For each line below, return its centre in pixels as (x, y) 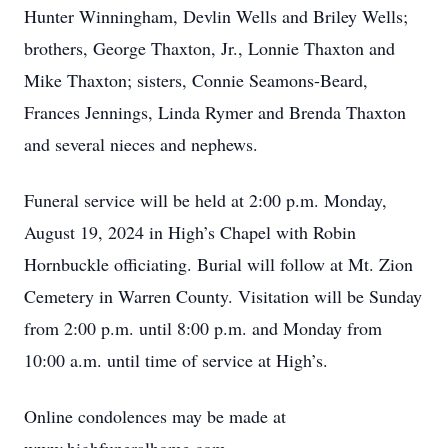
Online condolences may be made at (155, 416)
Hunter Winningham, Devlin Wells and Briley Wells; (216, 16)
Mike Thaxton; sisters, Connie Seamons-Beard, (196, 80)
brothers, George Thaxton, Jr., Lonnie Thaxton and (209, 48)
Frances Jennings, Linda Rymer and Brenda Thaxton (215, 112)
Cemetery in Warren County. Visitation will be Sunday (223, 296)
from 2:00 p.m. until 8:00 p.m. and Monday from (203, 328)
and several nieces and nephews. (144, 144)
